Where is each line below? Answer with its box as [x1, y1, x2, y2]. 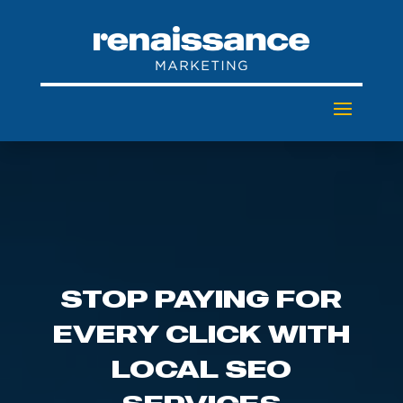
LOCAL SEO [111, 352, 291, 384]
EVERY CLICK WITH [52, 317, 350, 349]
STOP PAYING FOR [60, 282, 343, 314]
